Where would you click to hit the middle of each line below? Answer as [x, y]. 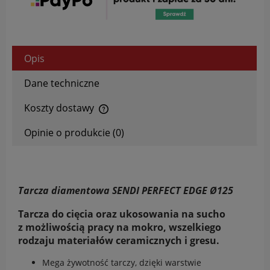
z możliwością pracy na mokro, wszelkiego [120, 227]
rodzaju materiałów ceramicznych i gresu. [120, 240]
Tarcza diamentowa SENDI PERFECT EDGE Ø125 [126, 191]
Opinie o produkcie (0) [74, 132]
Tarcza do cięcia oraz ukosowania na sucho [122, 214]
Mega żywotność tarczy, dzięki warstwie [122, 262]
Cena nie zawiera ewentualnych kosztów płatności [113, 118]
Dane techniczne [62, 83]
